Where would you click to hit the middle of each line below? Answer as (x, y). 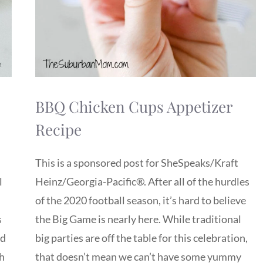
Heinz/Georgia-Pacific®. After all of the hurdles (142, 182)
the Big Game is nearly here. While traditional (138, 219)
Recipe (58, 129)
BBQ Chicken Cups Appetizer (134, 106)
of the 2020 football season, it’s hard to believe (141, 200)
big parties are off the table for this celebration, (141, 238)
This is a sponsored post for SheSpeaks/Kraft (137, 163)
